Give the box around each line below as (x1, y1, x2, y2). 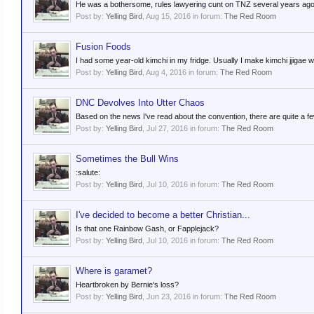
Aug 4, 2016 (146, 68, 186, 76)
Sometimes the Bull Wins (76, 153, 179, 164)
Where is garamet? (76, 266, 152, 276)
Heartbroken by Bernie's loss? (76, 280, 179, 289)
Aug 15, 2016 (146, 12, 191, 20)
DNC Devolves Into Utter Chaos (76, 97, 205, 108)
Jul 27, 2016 (146, 124, 188, 132)
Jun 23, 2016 (146, 292, 191, 301)
